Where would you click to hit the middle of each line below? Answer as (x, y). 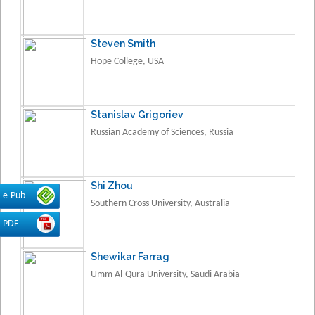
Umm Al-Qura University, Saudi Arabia (165, 274)
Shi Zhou (112, 185)
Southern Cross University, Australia (160, 203)
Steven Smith (123, 43)
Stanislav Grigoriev (137, 114)
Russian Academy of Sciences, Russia (162, 132)
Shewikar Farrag (130, 256)
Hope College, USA (127, 61)
